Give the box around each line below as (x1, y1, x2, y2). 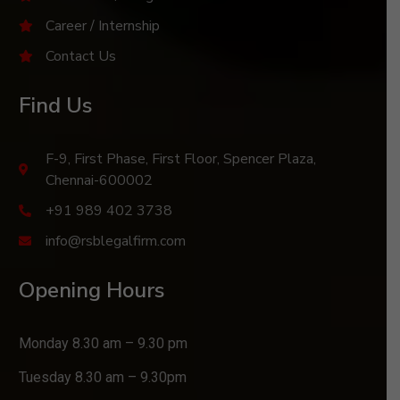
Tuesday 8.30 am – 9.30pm (19, 369, 187, 387)
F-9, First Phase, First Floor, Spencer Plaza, (45, 148, 316, 169)
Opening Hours (19, 275, 165, 304)
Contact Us (45, 46, 116, 66)
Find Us (19, 90, 93, 120)
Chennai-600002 (45, 170, 153, 190)
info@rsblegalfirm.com (45, 230, 186, 251)
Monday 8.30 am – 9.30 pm (19, 334, 188, 352)
